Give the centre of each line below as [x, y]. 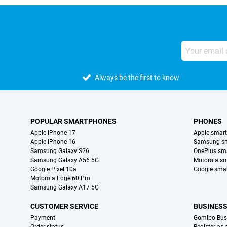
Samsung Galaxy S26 [60, 151]
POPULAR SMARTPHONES [73, 121]
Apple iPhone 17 [53, 133]
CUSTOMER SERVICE [64, 206]
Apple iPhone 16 [53, 142]
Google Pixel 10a [53, 169]
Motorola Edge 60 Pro [60, 179]
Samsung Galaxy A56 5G [65, 160]
